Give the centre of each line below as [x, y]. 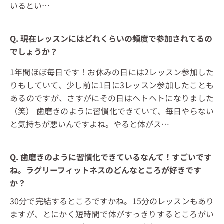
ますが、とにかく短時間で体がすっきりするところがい [112, 214]
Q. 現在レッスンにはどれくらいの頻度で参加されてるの [111, 38]
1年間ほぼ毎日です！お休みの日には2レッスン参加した [112, 72]
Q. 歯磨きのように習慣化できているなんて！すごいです [111, 157]
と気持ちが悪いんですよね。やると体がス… [90, 124]
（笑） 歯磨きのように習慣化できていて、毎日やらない [112, 111]
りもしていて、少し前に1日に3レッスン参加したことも [112, 85]
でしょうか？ [34, 51]
